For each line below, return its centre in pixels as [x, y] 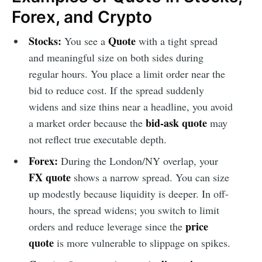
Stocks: [45, 41]
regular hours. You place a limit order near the [127, 73]
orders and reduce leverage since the [107, 226]
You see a [85, 41]
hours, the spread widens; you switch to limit [124, 210]
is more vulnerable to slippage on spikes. [142, 242]
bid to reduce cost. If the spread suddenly [116, 90]
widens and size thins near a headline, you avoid [130, 106]
